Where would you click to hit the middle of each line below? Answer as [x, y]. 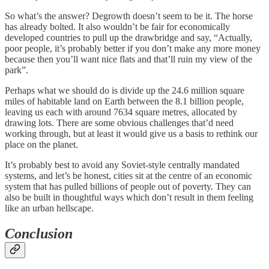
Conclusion [39, 233]
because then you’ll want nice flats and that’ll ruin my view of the [128, 59]
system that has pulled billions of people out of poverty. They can [128, 186]
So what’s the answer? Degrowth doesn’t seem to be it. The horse [129, 16]
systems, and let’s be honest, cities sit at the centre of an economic [128, 175]
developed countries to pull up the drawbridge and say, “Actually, [128, 37]
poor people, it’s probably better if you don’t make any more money [133, 48]
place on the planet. [41, 144]
